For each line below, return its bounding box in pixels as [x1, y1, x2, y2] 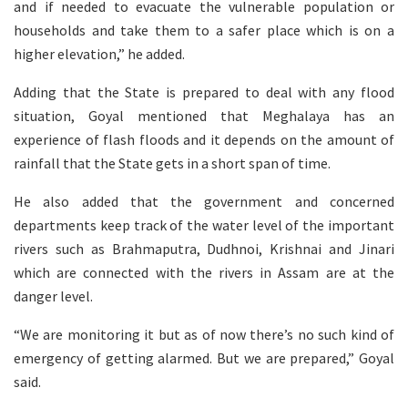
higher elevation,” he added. [14, 44, 185, 63]
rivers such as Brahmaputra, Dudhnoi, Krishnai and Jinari [14, 239, 394, 258]
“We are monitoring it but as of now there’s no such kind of [14, 324, 394, 343]
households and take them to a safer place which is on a [14, 20, 394, 39]
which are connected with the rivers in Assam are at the [14, 262, 394, 281]
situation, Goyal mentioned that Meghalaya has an [14, 106, 394, 125]
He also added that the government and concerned [14, 191, 394, 210]
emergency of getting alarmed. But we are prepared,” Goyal [14, 348, 394, 367]
